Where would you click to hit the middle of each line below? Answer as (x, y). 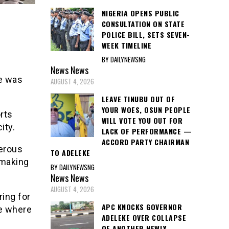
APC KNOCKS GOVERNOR (142, 207)
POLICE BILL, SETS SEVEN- (146, 34)
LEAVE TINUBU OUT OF (138, 99)
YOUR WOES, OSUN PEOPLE (146, 110)
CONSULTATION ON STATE (143, 24)
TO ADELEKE (70, 153)
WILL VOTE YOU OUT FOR (142, 121)
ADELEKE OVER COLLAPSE (144, 217)
